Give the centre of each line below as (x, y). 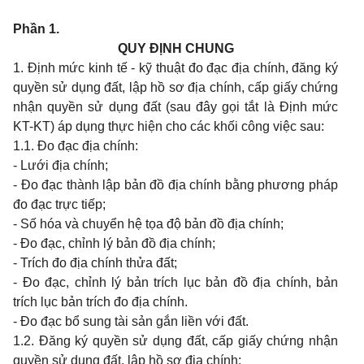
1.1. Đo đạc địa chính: (76, 146)
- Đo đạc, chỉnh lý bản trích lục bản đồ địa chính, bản (175, 282)
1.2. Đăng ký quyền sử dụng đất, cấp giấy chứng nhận (175, 341)
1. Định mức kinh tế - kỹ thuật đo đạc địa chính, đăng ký (175, 68)
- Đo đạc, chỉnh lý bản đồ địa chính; (114, 243)
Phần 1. (36, 29)
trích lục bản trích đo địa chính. (100, 302)
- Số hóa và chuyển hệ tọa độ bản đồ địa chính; (148, 224)
